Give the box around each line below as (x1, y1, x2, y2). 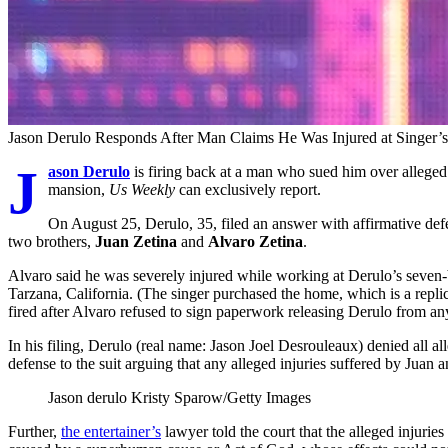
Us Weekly (109, 181, 175, 199)
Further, (8, 423, 61, 441)
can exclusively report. (175, 181, 321, 199)
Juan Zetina (95, 233, 177, 251)
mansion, (48, 181, 109, 199)
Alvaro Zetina (208, 233, 303, 251)
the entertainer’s (61, 423, 161, 441)
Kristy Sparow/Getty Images (131, 389, 311, 407)
